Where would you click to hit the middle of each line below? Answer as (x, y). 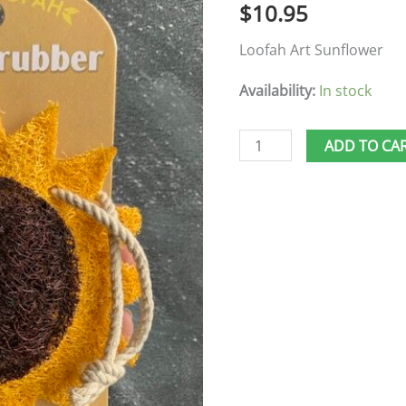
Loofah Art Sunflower (311, 50)
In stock (345, 91)
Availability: (277, 91)
